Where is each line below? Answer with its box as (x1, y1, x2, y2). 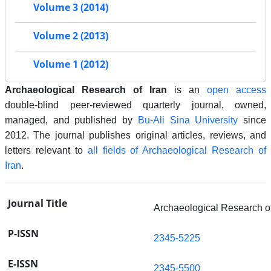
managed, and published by (5, 115, 138, 126)
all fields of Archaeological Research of (87, 145, 266, 156)
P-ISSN (8, 227, 39, 241)
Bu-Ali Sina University (137, 115, 238, 126)
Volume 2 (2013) (33, 29, 108, 43)
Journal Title (8, 197, 67, 211)
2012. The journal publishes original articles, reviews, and (5, 130, 266, 141)
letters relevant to (5, 145, 88, 156)
